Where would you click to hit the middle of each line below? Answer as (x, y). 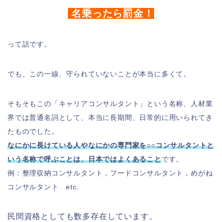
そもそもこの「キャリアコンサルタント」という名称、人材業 (110, 104)
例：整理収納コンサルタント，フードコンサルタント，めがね (110, 173)
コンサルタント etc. (43, 187)
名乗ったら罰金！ (111, 13)
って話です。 (29, 44)
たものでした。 (33, 131)
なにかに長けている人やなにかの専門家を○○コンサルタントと (111, 145)
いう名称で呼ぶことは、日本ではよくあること (84, 159)
